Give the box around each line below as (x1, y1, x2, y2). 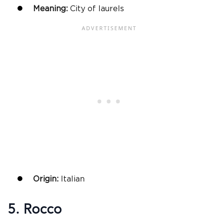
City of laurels (70, 4, 124, 13)
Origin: (33, 175, 61, 183)
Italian (61, 175, 85, 183)
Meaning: (33, 4, 70, 13)
